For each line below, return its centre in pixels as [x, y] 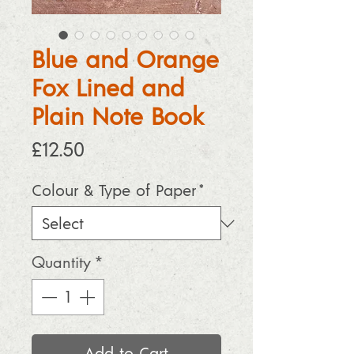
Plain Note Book [118, 116]
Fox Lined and [108, 87]
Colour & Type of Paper [114, 190]
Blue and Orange [125, 59]
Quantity [61, 263]
